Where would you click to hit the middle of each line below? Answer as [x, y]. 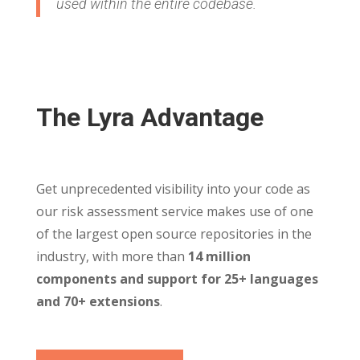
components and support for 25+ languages [177, 279]
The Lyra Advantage [149, 118]
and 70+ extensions [98, 302]
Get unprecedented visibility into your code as [173, 189]
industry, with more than [112, 257]
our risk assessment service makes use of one [174, 212]
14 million [219, 257]
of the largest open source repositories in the [174, 234]
